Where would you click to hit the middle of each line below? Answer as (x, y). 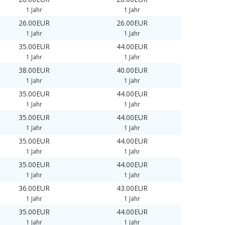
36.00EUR (34, 188)
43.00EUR (132, 188)
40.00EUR (132, 70)
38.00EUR (34, 70)
